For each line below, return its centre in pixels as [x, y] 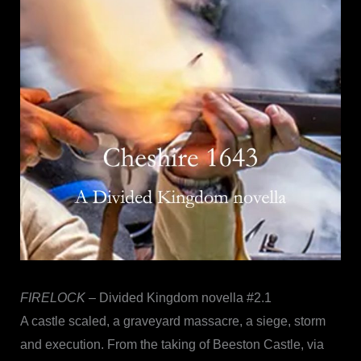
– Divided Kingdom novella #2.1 [178, 297]
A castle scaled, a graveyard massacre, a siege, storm [172, 321]
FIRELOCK [52, 297]
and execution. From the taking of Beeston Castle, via [172, 344]
